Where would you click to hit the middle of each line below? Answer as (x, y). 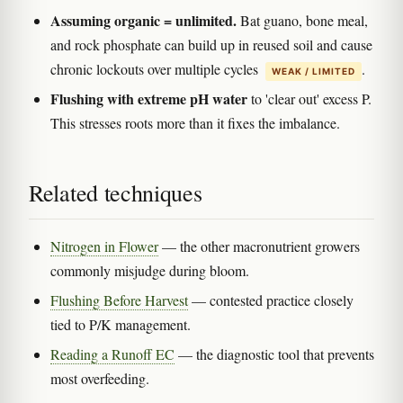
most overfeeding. (100, 378)
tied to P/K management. (121, 324)
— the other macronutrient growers (259, 246)
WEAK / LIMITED (313, 71)
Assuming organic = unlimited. (143, 20)
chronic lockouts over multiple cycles (156, 68)
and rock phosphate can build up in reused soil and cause (211, 44)
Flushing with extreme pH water (149, 98)
